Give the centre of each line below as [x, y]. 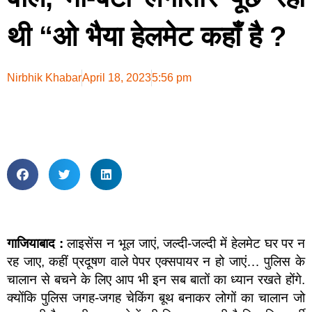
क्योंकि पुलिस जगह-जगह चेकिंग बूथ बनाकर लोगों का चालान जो [156, 298]
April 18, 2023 [117, 78]
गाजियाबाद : [35, 243]
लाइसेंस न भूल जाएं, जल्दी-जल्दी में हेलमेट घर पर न [184, 243]
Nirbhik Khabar [44, 78]
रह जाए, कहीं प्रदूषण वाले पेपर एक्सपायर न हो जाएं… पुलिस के [156, 262]
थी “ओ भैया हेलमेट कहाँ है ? [147, 36]
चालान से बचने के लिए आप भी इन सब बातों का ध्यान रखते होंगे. [156, 280]
